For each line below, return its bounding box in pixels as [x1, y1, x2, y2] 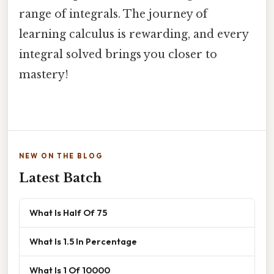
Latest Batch [19, 171, 102, 186]
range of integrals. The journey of [19, 7, 207, 21]
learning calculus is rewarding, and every [19, 27, 248, 41]
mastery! [19, 67, 68, 81]
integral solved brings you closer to [19, 47, 217, 61]
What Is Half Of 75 [29, 207, 107, 219]
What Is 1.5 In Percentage [29, 235, 137, 248]
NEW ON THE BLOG [19, 152, 103, 161]
